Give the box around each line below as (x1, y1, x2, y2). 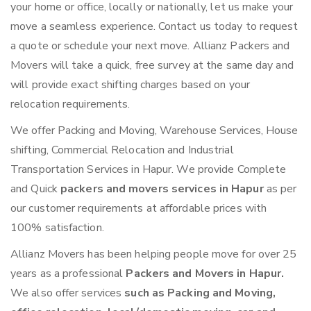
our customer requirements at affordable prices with (10, 201, 267, 217)
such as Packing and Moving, (124, 285, 276, 301)
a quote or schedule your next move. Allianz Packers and (10, 38, 290, 54)
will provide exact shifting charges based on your (10, 77, 250, 93)
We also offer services (10, 285, 125, 301)
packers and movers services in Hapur (60, 181, 267, 197)
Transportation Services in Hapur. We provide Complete (10, 162, 287, 178)
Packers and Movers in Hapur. (126, 266, 285, 282)
